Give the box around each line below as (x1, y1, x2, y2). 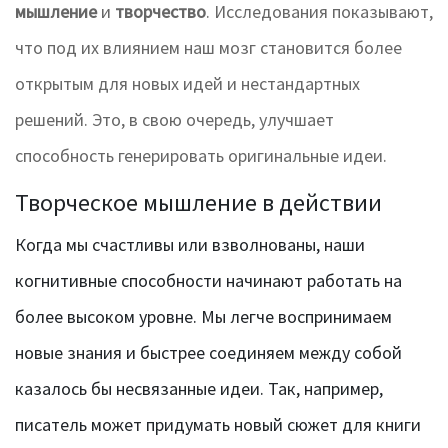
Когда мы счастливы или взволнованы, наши (15, 233, 365, 257)
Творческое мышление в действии (15, 187, 382, 219)
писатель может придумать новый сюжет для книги (15, 413, 421, 437)
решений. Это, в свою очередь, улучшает (15, 108, 334, 132)
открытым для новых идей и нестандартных (15, 72, 360, 96)
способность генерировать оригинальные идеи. (15, 144, 387, 168)
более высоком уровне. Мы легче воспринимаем (15, 305, 392, 329)
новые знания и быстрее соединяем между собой (15, 341, 402, 365)
